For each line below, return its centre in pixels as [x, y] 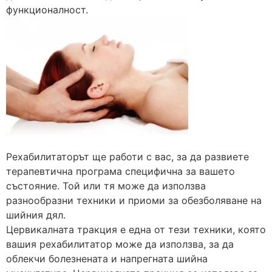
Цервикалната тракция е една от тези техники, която [136, 229]
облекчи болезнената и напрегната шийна [107, 258]
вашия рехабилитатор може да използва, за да [120, 244]
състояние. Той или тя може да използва [106, 185]
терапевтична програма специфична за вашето [121, 171]
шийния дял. [36, 215]
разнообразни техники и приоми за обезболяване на [134, 200]
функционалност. [47, 9]
